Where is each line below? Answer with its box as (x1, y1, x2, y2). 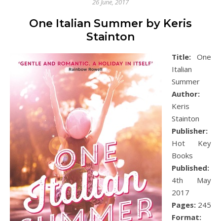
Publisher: (172, 126, 208, 136)
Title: (172, 52, 191, 62)
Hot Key (172, 138, 211, 148)
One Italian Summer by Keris (29, 17, 192, 30)
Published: (172, 163, 209, 173)
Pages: (172, 200, 196, 210)
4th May (172, 175, 211, 185)
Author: (172, 89, 200, 99)
